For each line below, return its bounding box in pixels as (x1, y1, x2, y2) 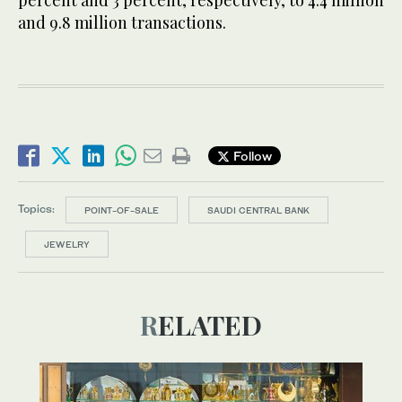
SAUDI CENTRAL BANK (207, 204, 310, 215)
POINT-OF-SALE (84, 204, 159, 215)
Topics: (18, 202, 55, 216)
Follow (230, 148, 272, 164)
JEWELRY (44, 238, 90, 249)
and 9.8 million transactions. (18, 11, 226, 33)
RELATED (158, 306, 262, 343)
